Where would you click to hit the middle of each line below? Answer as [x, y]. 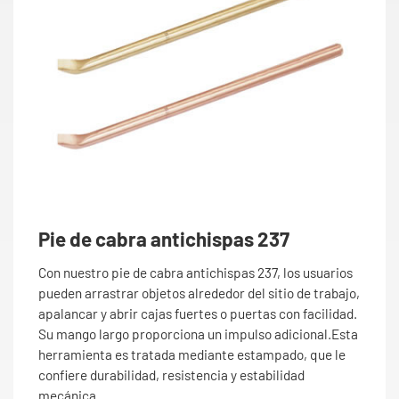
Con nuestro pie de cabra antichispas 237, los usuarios [195, 272]
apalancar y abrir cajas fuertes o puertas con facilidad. [198, 313]
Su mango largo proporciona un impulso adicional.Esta [198, 334]
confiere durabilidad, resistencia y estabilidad [171, 375]
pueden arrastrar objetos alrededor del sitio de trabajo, [199, 293]
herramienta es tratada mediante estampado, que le [192, 354]
